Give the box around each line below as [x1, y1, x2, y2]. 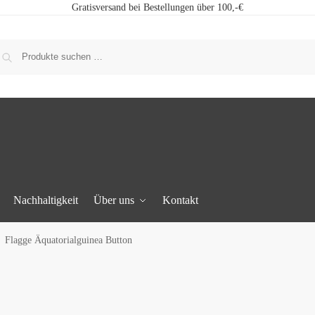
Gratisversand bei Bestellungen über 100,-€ [72, 2, 243, 13]
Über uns [93, 194, 134, 206]
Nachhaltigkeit [13, 194, 79, 206]
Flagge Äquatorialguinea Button [5, 235, 132, 246]
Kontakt [162, 194, 198, 206]
